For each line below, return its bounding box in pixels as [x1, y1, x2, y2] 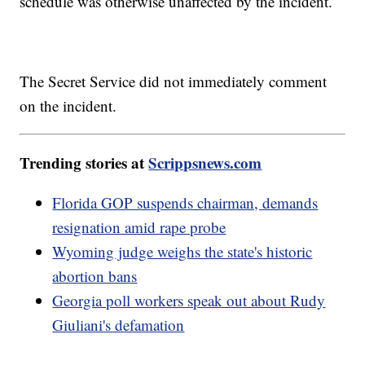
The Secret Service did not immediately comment [20, 71, 328, 92]
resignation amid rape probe [52, 217, 226, 238]
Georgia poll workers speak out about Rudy [52, 290, 326, 311]
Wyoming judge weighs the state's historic [52, 241, 313, 262]
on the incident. [20, 95, 117, 117]
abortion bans [52, 266, 138, 287]
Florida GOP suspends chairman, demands [52, 192, 319, 213]
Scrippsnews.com [148, 152, 262, 174]
